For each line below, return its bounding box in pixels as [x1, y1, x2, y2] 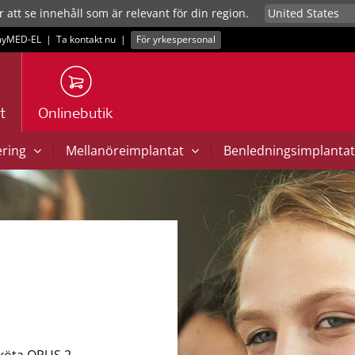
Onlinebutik [38, 108, 113, 122]
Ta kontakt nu [56, 32, 116, 46]
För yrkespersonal [136, 32, 216, 46]
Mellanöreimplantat [66, 142, 187, 159]
